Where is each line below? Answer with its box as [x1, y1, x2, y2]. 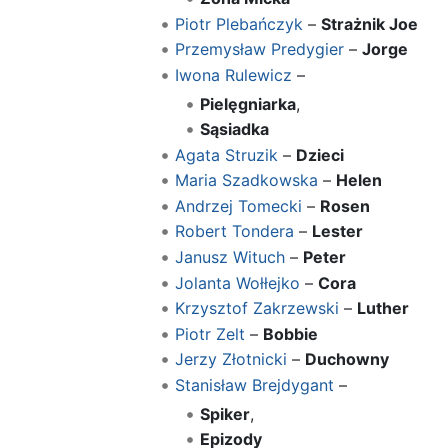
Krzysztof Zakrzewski [174, 298, 339, 319]
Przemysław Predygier [174, 39, 344, 60]
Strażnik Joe [320, 13, 418, 34]
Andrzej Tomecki [174, 195, 302, 216]
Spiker [200, 403, 251, 424]
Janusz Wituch [174, 247, 285, 268]
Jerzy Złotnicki [174, 349, 287, 370]
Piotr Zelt [174, 323, 245, 344]
